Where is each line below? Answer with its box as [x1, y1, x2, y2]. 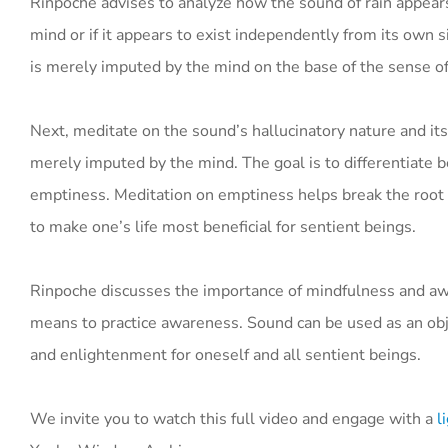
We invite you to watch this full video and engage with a [30, 408, 433, 430]
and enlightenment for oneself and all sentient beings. [30, 344, 421, 366]
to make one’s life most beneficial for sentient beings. [30, 216, 416, 238]
